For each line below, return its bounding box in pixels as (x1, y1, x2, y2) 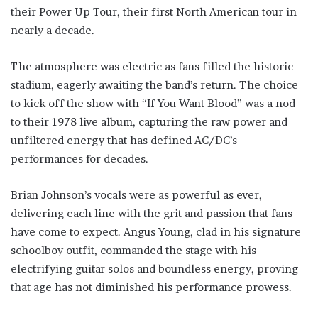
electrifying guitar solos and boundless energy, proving (11, 262, 298, 275)
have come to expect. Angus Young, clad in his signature (11, 225, 301, 238)
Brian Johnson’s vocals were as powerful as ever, (11, 188, 262, 202)
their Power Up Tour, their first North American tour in (11, 5, 297, 18)
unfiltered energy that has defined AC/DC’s (11, 133, 237, 147)
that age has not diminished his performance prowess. (11, 280, 292, 294)
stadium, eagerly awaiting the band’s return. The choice (11, 78, 298, 92)
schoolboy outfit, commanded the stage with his (11, 243, 256, 257)
